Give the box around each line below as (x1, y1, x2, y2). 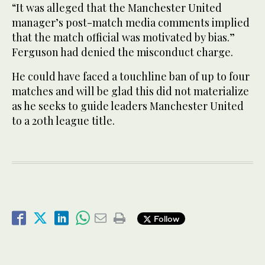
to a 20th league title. (12, 114, 115, 128)
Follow (151, 213, 179, 224)
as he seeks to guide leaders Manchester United (12, 99, 244, 114)
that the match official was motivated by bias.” (12, 30, 235, 45)
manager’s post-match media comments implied (12, 15, 250, 30)
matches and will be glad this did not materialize (12, 84, 249, 99)
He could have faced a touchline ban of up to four (12, 69, 250, 84)
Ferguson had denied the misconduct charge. (12, 45, 233, 60)
